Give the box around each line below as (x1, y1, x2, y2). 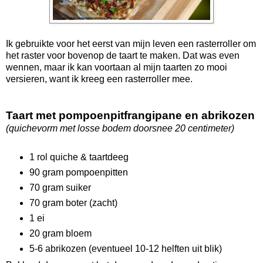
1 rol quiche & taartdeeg (29, 151, 129, 162)
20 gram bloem (29, 228, 92, 238)
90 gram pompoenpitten (29, 167, 128, 177)
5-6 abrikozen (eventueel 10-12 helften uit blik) (29, 243, 222, 254)
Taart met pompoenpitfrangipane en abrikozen (6, 109, 255, 122)
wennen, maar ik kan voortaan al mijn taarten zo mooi (6, 62, 227, 72)
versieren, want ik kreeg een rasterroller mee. (6, 73, 195, 84)
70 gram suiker (29, 182, 91, 193)
